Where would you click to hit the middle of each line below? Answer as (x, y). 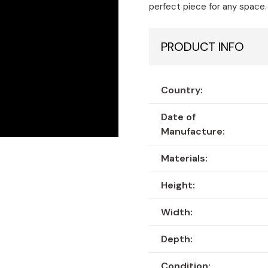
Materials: (185, 159)
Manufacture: (193, 132)
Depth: (177, 239)
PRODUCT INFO (203, 47)
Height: (178, 185)
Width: (177, 212)
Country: (182, 90)
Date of (179, 117)
